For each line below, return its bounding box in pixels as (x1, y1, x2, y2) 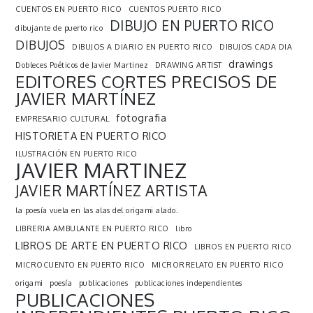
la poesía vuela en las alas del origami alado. (15, 205, 179, 216)
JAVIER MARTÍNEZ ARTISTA (15, 181, 208, 201)
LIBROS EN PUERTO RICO (194, 242, 292, 252)
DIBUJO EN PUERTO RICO (109, 17, 275, 35)
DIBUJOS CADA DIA (219, 42, 293, 52)
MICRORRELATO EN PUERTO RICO (151, 260, 284, 270)
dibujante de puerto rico (15, 23, 103, 34)
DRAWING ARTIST (154, 60, 222, 71)
